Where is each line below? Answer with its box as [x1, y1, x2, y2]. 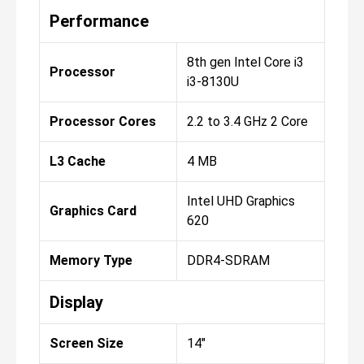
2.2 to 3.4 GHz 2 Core [187, 114, 308, 130]
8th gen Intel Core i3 [187, 54, 304, 71]
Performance [50, 11, 149, 32]
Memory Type [50, 253, 132, 269]
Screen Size [50, 336, 123, 352]
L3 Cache [50, 154, 106, 170]
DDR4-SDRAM [187, 253, 270, 269]
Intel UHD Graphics [187, 193, 295, 210]
